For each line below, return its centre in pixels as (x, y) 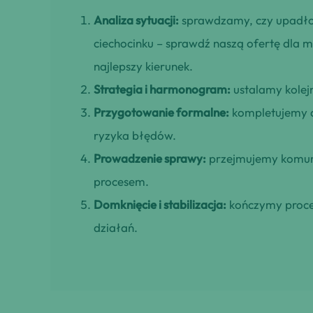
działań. (116, 228)
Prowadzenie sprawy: (150, 159)
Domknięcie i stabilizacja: (160, 205)
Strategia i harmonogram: (162, 89)
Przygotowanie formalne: (161, 112)
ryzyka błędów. (135, 136)
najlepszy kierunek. (143, 66)
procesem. (121, 182)
